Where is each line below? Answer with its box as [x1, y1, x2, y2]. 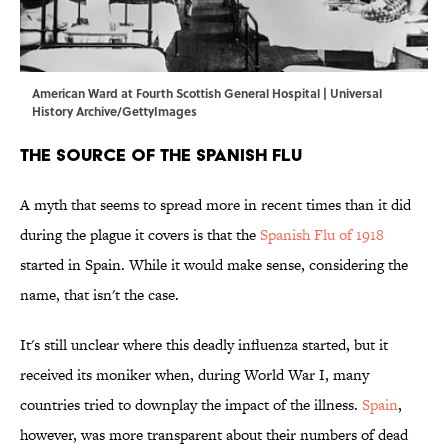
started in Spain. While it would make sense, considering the [20, 254, 408, 276]
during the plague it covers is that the [20, 224, 260, 246]
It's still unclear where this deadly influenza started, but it [20, 334, 388, 356]
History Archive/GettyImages [32, 102, 197, 121]
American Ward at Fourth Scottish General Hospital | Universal [32, 84, 382, 103]
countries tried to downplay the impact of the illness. [20, 394, 362, 416]
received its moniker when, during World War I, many [20, 364, 369, 386]
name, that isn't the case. [20, 284, 179, 306]
